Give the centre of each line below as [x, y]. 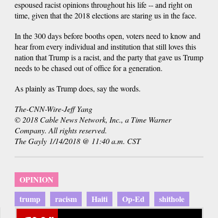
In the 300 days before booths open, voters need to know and [108, 36]
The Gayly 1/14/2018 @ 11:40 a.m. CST [78, 141]
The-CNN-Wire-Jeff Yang [54, 109]
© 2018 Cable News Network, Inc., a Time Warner [93, 119]
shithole [172, 199]
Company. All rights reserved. [61, 130]
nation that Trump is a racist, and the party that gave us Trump [109, 57]
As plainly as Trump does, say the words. [78, 88]
